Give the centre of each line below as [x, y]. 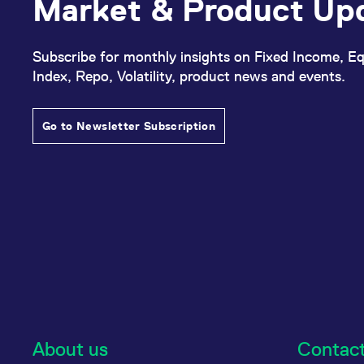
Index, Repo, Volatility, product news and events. [189, 76]
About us [70, 349]
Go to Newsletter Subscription [129, 126]
